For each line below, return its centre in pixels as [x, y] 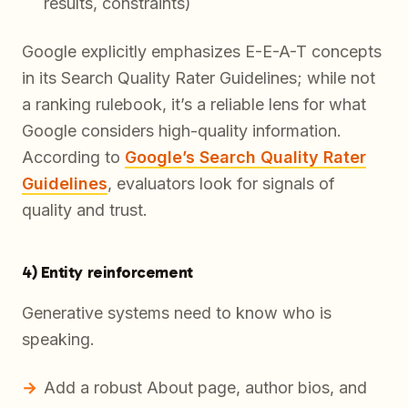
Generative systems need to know [152, 313]
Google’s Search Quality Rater [245, 158]
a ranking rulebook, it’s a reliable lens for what [194, 105]
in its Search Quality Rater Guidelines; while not [199, 78]
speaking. [58, 340]
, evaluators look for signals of [221, 184]
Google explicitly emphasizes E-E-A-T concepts [202, 52]
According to [73, 158]
